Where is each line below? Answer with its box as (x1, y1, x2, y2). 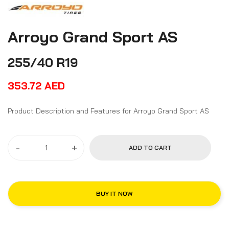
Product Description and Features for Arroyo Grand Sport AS (157, 106, 209, 116)
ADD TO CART (128, 144, 172, 152)
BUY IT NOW (96, 190, 133, 198)
